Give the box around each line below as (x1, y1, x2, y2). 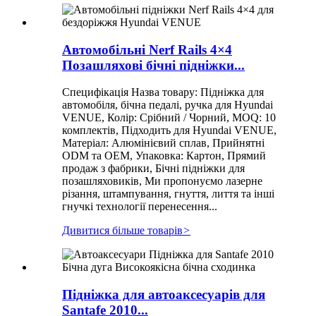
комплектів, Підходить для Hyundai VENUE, (62, 124, 276, 137)
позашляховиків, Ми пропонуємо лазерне (62, 175, 262, 188)
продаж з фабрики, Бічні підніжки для (62, 162, 245, 175)
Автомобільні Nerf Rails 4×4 (62, 42, 232, 57)
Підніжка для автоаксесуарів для (62, 287, 265, 303)
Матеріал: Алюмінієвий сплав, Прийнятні (62, 137, 265, 150)
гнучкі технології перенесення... (62, 200, 217, 213)
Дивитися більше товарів (62, 224, 183, 237)
